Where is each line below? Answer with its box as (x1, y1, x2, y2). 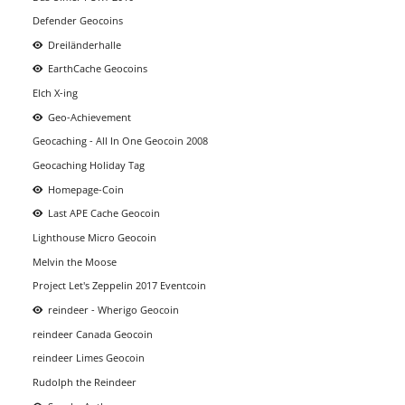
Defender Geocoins (32, 14, 123, 28)
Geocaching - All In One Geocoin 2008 (32, 134, 208, 148)
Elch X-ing (32, 86, 78, 100)
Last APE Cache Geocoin (48, 206, 161, 221)
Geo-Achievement (48, 109, 132, 124)
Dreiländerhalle (48, 37, 122, 52)
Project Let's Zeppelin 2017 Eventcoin (32, 278, 206, 293)
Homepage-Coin (48, 182, 125, 196)
